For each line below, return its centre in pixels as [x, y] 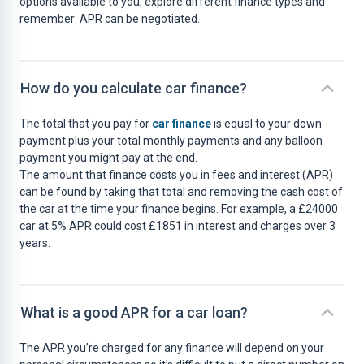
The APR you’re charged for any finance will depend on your [172, 348]
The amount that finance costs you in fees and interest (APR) [176, 175]
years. [35, 243]
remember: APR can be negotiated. [110, 19]
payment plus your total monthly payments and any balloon [171, 141]
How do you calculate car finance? [134, 88]
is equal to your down [266, 123]
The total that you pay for [86, 123]
